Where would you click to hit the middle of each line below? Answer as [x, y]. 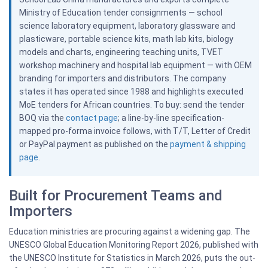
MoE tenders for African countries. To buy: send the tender [132, 105]
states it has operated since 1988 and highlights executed [131, 92]
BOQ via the [42, 118]
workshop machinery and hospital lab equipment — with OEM [135, 65]
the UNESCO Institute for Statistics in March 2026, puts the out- [132, 258]
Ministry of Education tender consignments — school [121, 13]
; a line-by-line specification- [171, 118]
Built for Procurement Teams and [116, 196]
